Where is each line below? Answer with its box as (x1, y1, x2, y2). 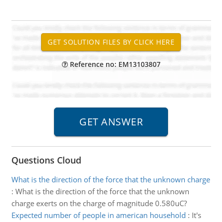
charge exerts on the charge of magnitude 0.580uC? (11, 198, 187, 208)
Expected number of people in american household (11, 210, 186, 220)
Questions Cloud (11, 154, 81, 166)
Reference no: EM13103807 (67, 59, 161, 69)
